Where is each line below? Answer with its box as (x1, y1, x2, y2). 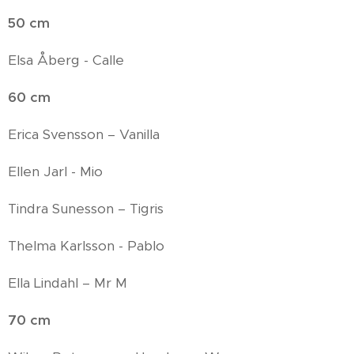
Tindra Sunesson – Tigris (8, 200, 164, 217)
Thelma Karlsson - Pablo (8, 237, 164, 254)
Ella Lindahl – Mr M (8, 274, 127, 292)
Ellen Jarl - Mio (8, 163, 103, 180)
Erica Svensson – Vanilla (8, 126, 160, 143)
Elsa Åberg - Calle (8, 51, 124, 69)
